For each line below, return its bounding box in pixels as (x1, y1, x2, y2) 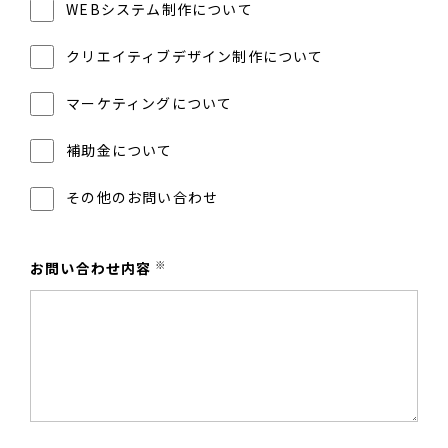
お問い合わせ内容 (30, 258, 152, 278)
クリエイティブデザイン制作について (66, 45, 324, 66)
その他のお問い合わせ (66, 187, 219, 208)
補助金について (66, 140, 173, 161)
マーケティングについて (66, 93, 233, 114)
